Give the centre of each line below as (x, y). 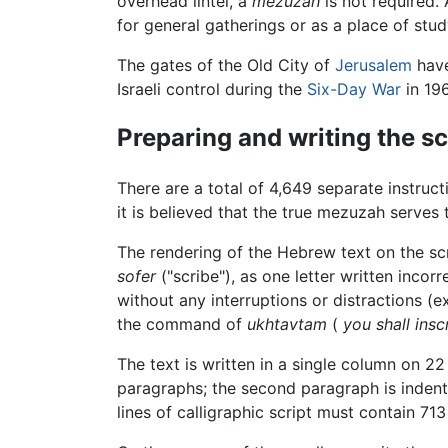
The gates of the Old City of (226, 64)
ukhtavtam (287, 324)
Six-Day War (354, 88)
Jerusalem (373, 64)
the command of (182, 324)
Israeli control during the (212, 88)
